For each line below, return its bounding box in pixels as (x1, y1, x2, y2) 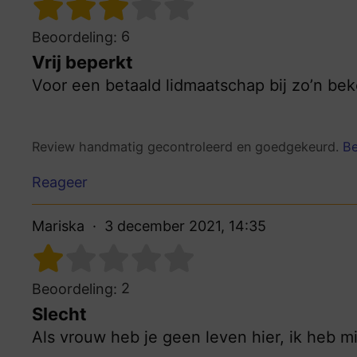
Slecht (32, 304, 87, 325)
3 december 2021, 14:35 (104, 218, 266, 235)
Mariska (32, 218, 84, 235)
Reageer (32, 174, 88, 191)
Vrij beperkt (32, 51, 133, 73)
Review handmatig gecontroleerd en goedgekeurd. (32, 138, 343, 155)
